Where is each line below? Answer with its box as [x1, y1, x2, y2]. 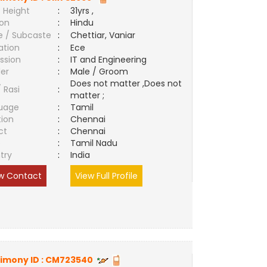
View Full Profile [75, 170, 138, 182]
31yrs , [70, 5, 94, 17]
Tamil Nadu [70, 137, 118, 149]
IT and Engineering [70, 54, 147, 66]
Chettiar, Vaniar [70, 29, 136, 41]
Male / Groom [70, 66, 133, 77]
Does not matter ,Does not [70, 77, 182, 89]
